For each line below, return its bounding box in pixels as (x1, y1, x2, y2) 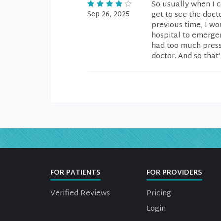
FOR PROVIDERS (147, 167, 202, 179)
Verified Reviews (50, 187, 110, 200)
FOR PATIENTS (50, 167, 101, 179)
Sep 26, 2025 (87, 8, 130, 21)
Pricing (147, 187, 171, 200)
